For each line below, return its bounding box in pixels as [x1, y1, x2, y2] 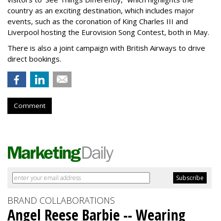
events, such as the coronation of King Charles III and [7, 16, 188, 27]
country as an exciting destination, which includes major [7, 5, 194, 16]
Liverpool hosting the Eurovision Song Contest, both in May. [7, 27, 209, 37]
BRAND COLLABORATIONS [7, 194, 115, 207]
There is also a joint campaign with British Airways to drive [7, 43, 205, 53]
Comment [14, 101, 45, 110]
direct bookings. [7, 54, 61, 64]
